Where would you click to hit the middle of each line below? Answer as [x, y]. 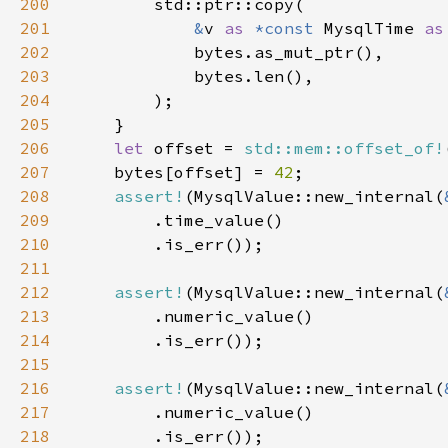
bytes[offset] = [174, 172]
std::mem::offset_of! [344, 148]
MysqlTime [374, 28]
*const [289, 28]
